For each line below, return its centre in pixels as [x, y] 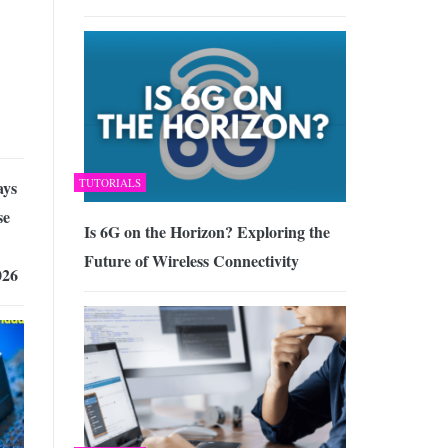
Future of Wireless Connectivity [191, 260]
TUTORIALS [109, 182]
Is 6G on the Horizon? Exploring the [206, 231]
